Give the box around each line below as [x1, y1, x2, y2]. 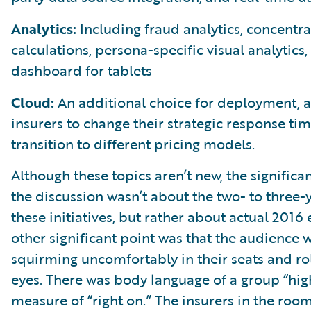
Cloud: [11, 91, 54, 112]
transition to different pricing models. [11, 133, 255, 154]
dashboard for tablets [11, 59, 152, 81]
